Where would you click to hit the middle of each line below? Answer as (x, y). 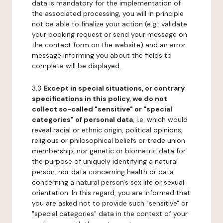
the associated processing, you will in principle (108, 13)
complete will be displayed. (76, 66)
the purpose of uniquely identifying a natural (105, 161)
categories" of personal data (82, 119)
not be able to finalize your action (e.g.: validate (110, 24)
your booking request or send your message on (110, 34)
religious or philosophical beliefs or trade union (109, 140)
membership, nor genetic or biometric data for (109, 151)
